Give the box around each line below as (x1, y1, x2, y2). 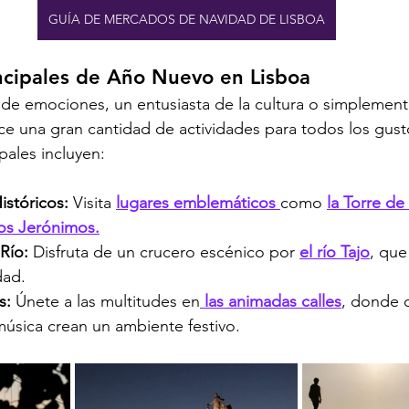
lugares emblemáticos (116, 192, 280, 213)
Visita (73, 192, 116, 213)
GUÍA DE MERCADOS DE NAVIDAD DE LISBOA (47, 10, 325, 27)
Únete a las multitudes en (16, 290, 200, 311)
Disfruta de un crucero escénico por (33, 241, 299, 262)
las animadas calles (200, 290, 341, 311)
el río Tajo (299, 241, 370, 262)
